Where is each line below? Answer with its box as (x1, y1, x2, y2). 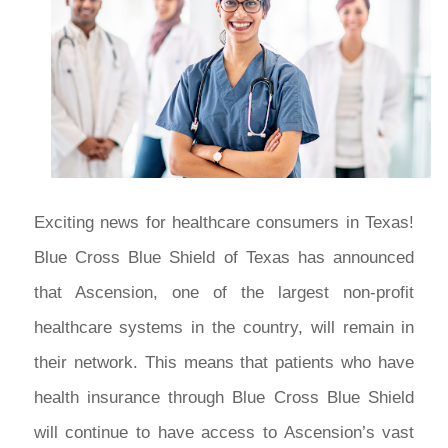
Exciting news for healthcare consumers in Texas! (33, 212, 415, 232)
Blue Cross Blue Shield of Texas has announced (33, 247, 415, 267)
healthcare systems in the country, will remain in (33, 317, 415, 337)
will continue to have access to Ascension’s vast (33, 422, 415, 442)
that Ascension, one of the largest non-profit (33, 282, 415, 302)
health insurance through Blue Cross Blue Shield (33, 387, 415, 407)
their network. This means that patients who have (33, 352, 415, 372)
